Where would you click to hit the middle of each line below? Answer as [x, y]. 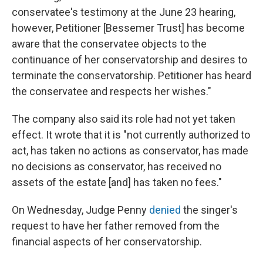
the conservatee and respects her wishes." [112, 92]
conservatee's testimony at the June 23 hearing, [124, 12]
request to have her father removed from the [116, 226]
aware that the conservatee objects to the [109, 44]
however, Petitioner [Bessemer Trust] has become [128, 28]
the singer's [209, 210]
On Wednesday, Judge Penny [80, 210]
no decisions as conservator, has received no [117, 167]
